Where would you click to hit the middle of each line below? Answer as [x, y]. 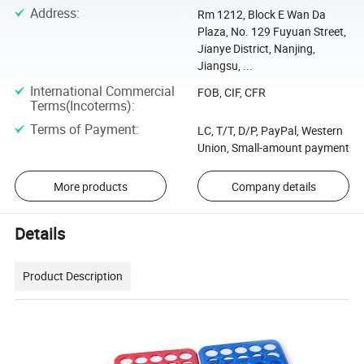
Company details [273, 186]
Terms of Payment [82, 129]
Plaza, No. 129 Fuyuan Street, [271, 32]
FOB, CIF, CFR [231, 92]
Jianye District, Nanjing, [256, 49]
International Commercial [102, 91]
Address [53, 13]
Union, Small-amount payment [273, 147]
